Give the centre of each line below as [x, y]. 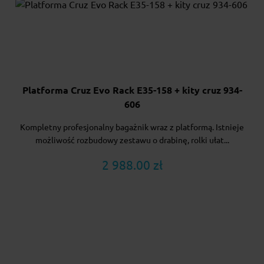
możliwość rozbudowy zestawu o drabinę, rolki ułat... [132, 140]
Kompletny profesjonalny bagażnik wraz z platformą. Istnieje [132, 127]
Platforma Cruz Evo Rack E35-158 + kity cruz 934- [132, 90]
